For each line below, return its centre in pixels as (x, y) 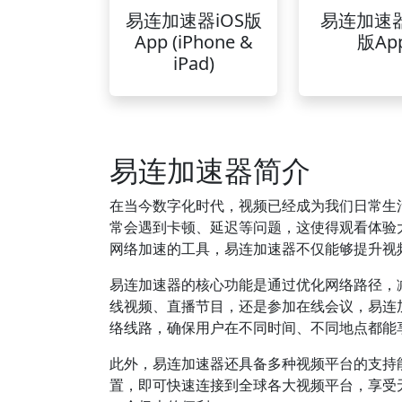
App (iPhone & (193, 42)
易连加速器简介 (210, 170)
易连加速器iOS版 (193, 20)
